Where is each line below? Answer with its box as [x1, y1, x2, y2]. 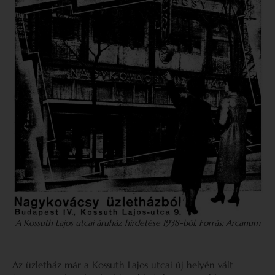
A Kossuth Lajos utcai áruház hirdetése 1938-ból [15, 217, 195, 228]
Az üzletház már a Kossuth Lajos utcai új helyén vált [12, 259, 233, 271]
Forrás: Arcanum [198, 217, 260, 228]
